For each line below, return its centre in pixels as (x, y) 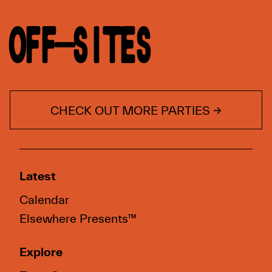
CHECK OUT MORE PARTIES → (136, 110)
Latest (38, 175)
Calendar (44, 199)
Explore (41, 251)
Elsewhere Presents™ (78, 218)
